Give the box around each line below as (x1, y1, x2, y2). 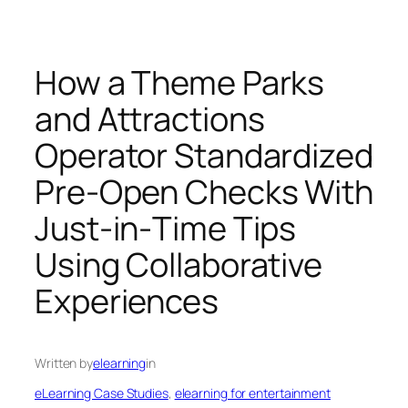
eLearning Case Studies (35, 383, 168, 402)
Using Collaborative (35, 241, 323, 287)
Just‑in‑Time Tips (35, 205, 297, 250)
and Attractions (35, 96, 265, 141)
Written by (35, 353, 93, 372)
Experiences (35, 278, 219, 323)
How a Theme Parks (35, 59, 325, 105)
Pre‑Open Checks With (35, 168, 373, 214)
